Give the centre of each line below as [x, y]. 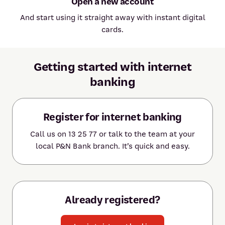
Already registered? [113, 200]
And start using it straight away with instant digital [113, 18]
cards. [113, 30]
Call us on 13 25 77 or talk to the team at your [113, 134]
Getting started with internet [113, 67]
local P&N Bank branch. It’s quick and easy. [113, 146]
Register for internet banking [113, 117]
